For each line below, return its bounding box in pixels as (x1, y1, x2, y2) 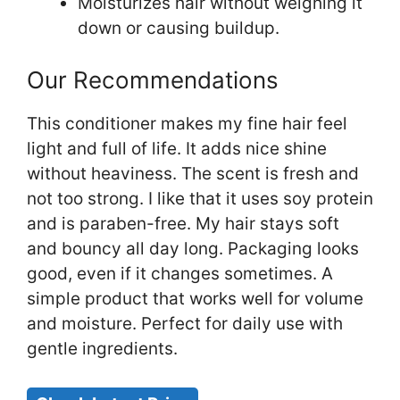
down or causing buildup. (78, 17, 279, 38)
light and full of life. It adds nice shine (27, 138, 327, 160)
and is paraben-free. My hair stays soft (27, 213, 339, 235)
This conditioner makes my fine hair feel (27, 113, 347, 135)
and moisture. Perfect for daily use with (27, 313, 343, 335)
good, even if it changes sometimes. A (27, 263, 333, 285)
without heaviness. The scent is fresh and (27, 163, 359, 185)
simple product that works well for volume (27, 288, 363, 310)
